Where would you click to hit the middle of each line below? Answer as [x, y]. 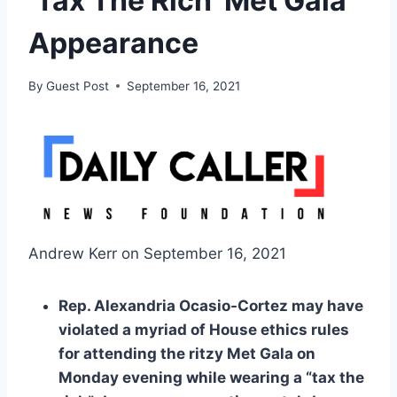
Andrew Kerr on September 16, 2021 [157, 254]
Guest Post [78, 86]
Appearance [113, 43]
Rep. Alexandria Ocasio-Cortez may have [211, 306]
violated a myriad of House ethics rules [204, 330]
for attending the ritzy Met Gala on [187, 354]
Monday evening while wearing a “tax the [211, 378]
